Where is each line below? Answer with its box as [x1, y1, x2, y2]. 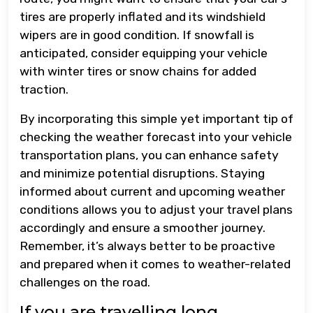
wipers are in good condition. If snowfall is [20, 27, 254, 42]
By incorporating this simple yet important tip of [20, 111, 293, 126]
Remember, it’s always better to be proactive [20, 238, 275, 253]
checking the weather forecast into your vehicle [20, 129, 292, 144]
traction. [20, 82, 68, 96]
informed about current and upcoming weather [20, 184, 285, 198]
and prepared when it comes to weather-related [20, 256, 291, 271]
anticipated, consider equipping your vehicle [20, 45, 268, 60]
